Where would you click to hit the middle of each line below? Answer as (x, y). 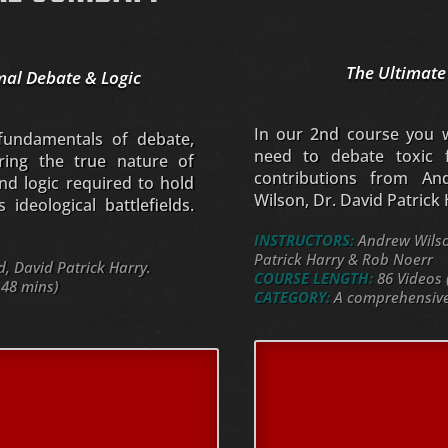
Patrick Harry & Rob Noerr (343, 259)
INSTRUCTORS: (303, 240)
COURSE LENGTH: (313, 278)
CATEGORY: (291, 297)
